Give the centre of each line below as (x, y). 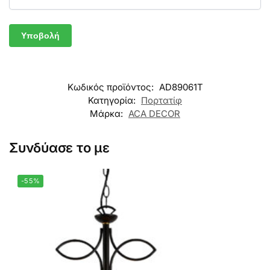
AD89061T (181, 87)
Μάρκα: (108, 114)
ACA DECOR (154, 114)
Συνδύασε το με (59, 148)
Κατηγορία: (113, 101)
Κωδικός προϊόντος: (111, 87)
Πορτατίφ (162, 101)
